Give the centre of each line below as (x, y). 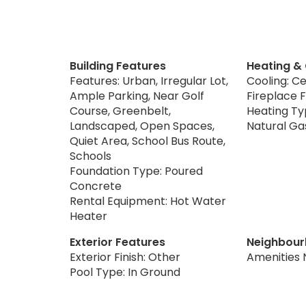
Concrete (96, 186)
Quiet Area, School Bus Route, (148, 141)
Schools (91, 156)
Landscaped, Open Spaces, (142, 126)
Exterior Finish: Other (125, 257)
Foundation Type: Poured (136, 171)
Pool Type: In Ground (125, 272)
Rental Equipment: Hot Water (148, 201)
